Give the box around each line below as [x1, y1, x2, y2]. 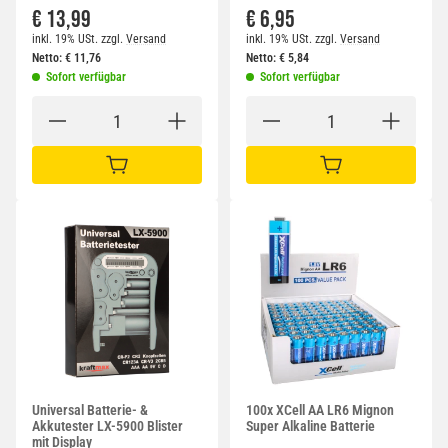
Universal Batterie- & [32, 402, 148, 419]
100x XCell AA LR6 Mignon [246, 402, 394, 419]
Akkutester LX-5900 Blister [32, 418, 183, 435]
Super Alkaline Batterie [246, 418, 375, 435]
